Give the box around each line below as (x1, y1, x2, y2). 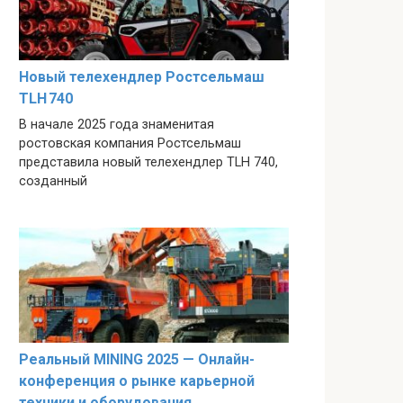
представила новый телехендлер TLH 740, (19, 154, 278, 170)
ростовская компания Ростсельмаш (19, 135, 241, 151)
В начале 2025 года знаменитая (19, 116, 214, 132)
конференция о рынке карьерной (19, 372, 255, 390)
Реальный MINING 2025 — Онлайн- (19, 350, 255, 368)
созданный (19, 173, 87, 189)
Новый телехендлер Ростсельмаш (19, 67, 264, 85)
